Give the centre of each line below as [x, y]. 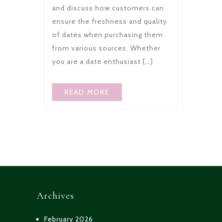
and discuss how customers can [108, 8]
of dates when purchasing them [108, 34]
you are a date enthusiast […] [103, 61]
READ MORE [87, 92]
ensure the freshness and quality [110, 21]
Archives [55, 195]
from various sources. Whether [106, 48]
